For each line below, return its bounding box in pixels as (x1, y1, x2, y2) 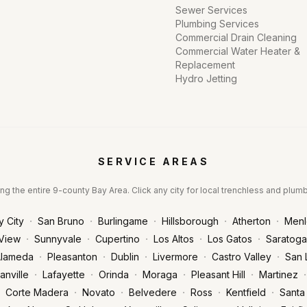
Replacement (175, 59, 235, 71)
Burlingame (98, 215, 148, 227)
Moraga (142, 269, 177, 280)
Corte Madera (5, 286, 69, 298)
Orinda (98, 269, 129, 280)
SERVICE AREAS (97, 156, 210, 167)
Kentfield (226, 286, 266, 298)
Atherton (232, 215, 271, 227)
